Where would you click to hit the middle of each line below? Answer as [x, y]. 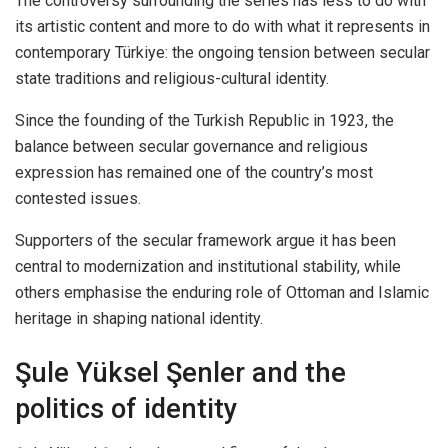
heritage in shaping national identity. [139, 319]
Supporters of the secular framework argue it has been [205, 241]
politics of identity [126, 408]
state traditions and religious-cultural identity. [172, 79]
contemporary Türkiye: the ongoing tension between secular [222, 53]
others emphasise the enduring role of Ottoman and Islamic [222, 293]
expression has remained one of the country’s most [194, 173]
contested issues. [78, 199]
